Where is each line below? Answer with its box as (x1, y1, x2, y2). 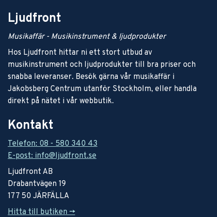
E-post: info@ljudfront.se (8, 151, 96, 161)
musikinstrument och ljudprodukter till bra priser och (8, 60, 196, 70)
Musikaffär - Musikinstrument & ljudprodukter (8, 32, 166, 42)
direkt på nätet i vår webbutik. (8, 96, 114, 106)
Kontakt (8, 118, 53, 134)
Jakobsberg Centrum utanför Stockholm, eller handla (8, 84, 197, 94)
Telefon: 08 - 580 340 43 (8, 139, 97, 149)
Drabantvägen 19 (8, 179, 66, 189)
